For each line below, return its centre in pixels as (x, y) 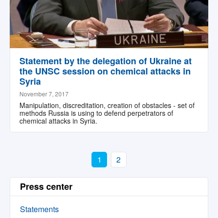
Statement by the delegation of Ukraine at (106, 61)
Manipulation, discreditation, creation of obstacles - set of (107, 105)
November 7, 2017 (44, 94)
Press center (46, 186)
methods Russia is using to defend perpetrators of (96, 113)
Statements (39, 209)
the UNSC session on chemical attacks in (105, 71)
